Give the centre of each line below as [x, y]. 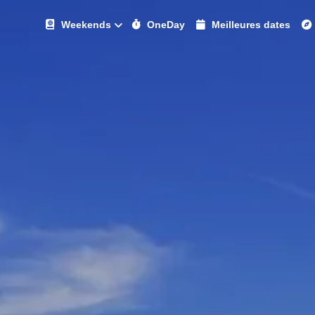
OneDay [165, 25]
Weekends [85, 25]
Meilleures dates [250, 25]
